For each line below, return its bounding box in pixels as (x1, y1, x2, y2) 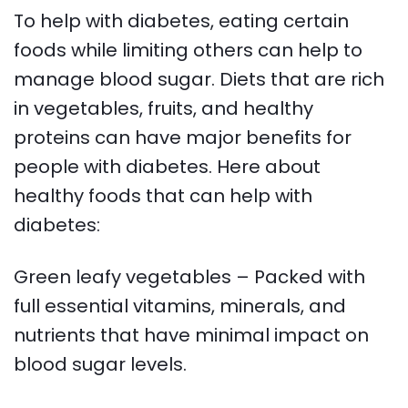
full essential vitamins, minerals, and (14, 293, 347, 320)
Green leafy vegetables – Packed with (14, 264, 366, 291)
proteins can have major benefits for (14, 125, 352, 151)
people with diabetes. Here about (14, 154, 321, 180)
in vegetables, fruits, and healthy (14, 96, 314, 122)
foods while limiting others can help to (14, 37, 363, 64)
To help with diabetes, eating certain (14, 8, 350, 35)
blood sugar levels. (14, 352, 188, 378)
